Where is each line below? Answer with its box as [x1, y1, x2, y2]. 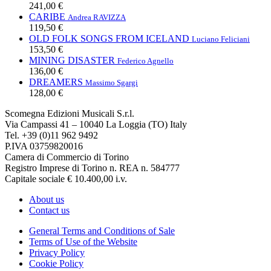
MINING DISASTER [29, 54, 115, 65]
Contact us [29, 204, 70, 215]
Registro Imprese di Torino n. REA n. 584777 [5, 162, 180, 173]
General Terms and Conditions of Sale [29, 225, 175, 236]
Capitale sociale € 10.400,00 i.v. [5, 173, 127, 184]
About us [29, 194, 64, 204]
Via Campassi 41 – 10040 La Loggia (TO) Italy [5, 119, 187, 129]
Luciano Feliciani [192, 34, 250, 44]
